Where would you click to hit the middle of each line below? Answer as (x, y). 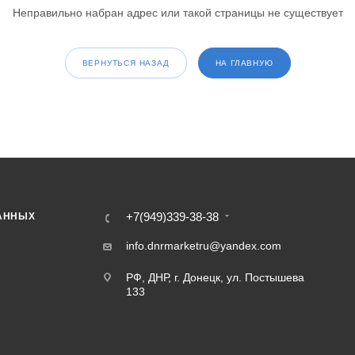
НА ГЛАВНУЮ (244, 63)
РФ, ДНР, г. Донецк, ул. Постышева (216, 277)
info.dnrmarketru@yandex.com (204, 246)
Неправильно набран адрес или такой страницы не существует (177, 13)
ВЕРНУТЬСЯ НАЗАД (126, 63)
